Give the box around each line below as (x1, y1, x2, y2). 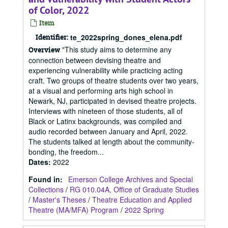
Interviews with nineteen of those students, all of (28, 106, 183, 116)
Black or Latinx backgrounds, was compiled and (28, 116, 182, 126)
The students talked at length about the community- (28, 136, 194, 147)
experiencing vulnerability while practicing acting (28, 65, 183, 75)
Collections (28, 184, 64, 194)
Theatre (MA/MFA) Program (28, 205, 119, 215)
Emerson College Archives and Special (68, 174, 193, 184)
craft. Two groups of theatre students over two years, (28, 75, 198, 85)
